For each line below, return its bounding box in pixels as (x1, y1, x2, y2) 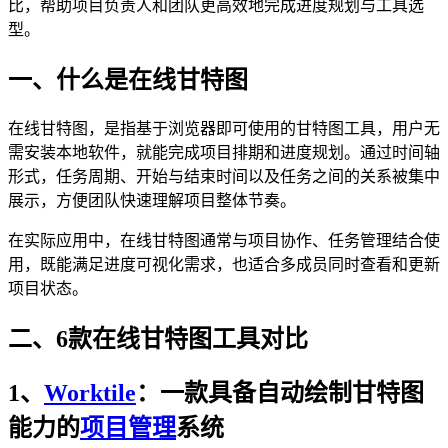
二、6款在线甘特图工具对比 (8, 325, 308, 352)
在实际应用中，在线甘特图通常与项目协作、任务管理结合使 (8, 231, 440, 249)
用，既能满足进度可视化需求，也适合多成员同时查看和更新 (8, 255, 440, 273)
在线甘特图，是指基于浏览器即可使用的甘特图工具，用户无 (8, 119, 440, 137)
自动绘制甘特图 (256, 380, 424, 407)
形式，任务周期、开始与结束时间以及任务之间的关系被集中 (8, 167, 440, 185)
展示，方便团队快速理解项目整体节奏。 (8, 191, 296, 209)
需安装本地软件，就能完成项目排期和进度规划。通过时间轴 (8, 143, 440, 161)
